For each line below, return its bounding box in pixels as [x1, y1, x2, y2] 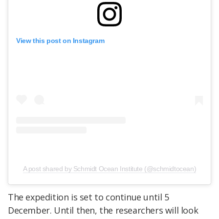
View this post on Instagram [16, 36, 105, 44]
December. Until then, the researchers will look [8, 204, 198, 216]
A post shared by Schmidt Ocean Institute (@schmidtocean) [22, 164, 197, 173]
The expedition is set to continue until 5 [8, 191, 169, 203]
